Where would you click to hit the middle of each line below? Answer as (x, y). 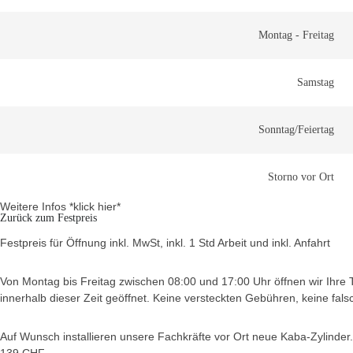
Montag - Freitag (296, 35)
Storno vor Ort (301, 177)
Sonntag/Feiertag (296, 130)
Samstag (316, 82)
